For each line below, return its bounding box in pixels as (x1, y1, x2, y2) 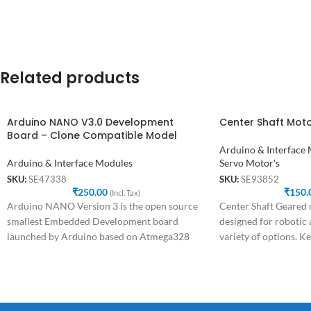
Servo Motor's (219, 156, 280, 169)
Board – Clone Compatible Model (7, 128, 177, 142)
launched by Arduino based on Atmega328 (7, 230, 190, 243)
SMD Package (7, 246, 66, 258)
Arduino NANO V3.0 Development (7, 115, 174, 129)
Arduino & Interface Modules (7, 156, 133, 169)
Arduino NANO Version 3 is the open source (7, 200, 198, 212)
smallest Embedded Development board (7, 215, 178, 228)
